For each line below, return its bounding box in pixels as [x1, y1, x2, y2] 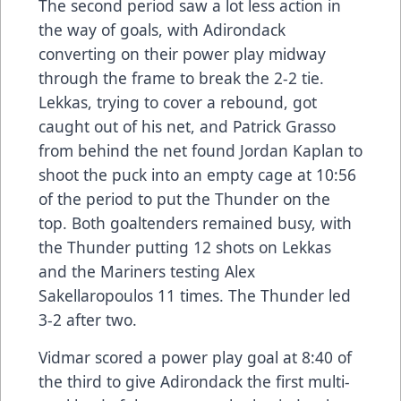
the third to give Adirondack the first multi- [38, 370, 350, 392]
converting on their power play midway [38, 42, 326, 64]
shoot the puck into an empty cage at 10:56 [38, 163, 356, 185]
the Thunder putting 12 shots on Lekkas [38, 235, 331, 258]
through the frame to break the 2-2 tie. [38, 66, 324, 89]
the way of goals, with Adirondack [38, 18, 286, 40]
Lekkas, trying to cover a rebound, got [38, 90, 317, 113]
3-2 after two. [38, 308, 137, 330]
